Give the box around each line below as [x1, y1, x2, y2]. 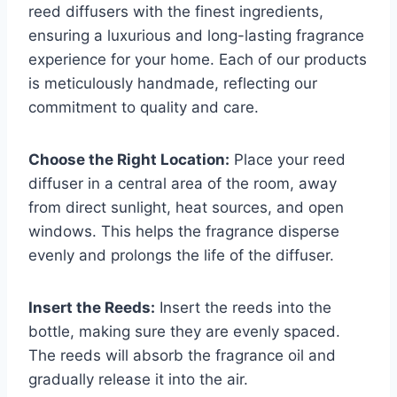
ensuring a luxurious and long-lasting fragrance [28, 27, 364, 44]
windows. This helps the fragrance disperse [28, 222, 339, 240]
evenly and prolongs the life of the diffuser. [28, 246, 334, 264]
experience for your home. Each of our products [28, 51, 367, 68]
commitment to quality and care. [28, 98, 259, 116]
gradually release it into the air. [28, 370, 248, 388]
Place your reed [230, 151, 346, 168]
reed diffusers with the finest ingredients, [28, 3, 323, 20]
